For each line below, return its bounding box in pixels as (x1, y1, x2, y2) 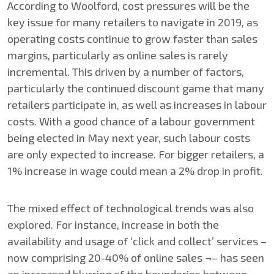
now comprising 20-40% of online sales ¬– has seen (7, 251, 264, 264)
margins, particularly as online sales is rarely (7, 48, 228, 62)
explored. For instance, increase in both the (7, 218, 219, 231)
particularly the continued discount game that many (7, 81, 264, 95)
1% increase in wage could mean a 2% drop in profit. (7, 164, 263, 177)
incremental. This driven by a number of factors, (7, 65, 244, 78)
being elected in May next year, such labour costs (7, 131, 250, 144)
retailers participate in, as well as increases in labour (7, 98, 267, 111)
